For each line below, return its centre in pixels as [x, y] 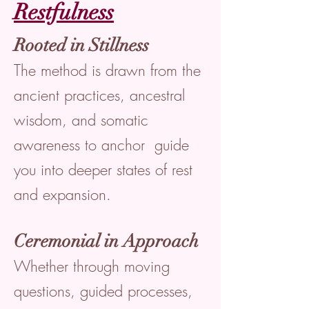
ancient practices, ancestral [99, 95]
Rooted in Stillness [81, 46]
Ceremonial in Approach [106, 241]
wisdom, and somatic [81, 120]
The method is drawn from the [107, 70]
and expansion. [62, 195]
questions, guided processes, [103, 291]
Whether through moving [92, 266]
